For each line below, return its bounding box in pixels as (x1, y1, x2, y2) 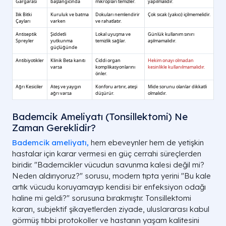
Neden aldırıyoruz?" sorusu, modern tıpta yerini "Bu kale (12, 171, 211, 181)
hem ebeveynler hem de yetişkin (89, 137, 204, 147)
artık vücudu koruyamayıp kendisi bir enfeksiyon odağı (12, 182, 206, 192)
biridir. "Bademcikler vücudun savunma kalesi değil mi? (12, 159, 204, 169)
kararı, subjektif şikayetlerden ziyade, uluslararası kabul (12, 204, 209, 214)
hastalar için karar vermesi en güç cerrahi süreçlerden (12, 148, 201, 158)
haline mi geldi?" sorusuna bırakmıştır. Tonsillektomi (12, 193, 191, 203)
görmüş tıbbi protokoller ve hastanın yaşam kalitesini (12, 215, 199, 225)
